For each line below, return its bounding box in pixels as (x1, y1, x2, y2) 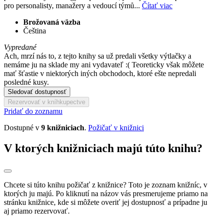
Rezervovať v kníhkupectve (8, 98, 85, 106)
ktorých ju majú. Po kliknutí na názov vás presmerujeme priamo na (4, 189, 208, 198)
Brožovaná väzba (23, 17, 80, 26)
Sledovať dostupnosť (8, 88, 66, 95)
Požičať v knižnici (88, 123, 144, 132)
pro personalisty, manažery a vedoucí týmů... (4, 1, 142, 10)
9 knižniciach (41, 123, 84, 132)
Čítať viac (142, 1, 172, 10)
